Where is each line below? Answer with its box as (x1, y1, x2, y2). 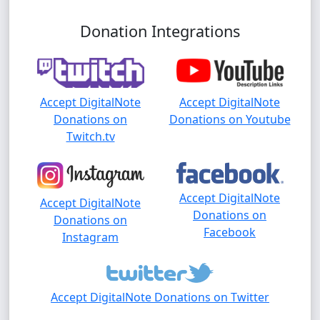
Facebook (204, 224, 256, 240)
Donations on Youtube (169, 111, 291, 128)
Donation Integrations (80, 20, 240, 41)
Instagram (62, 229, 119, 245)
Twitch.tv (66, 129, 115, 145)
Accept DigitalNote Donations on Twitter (51, 289, 269, 305)
